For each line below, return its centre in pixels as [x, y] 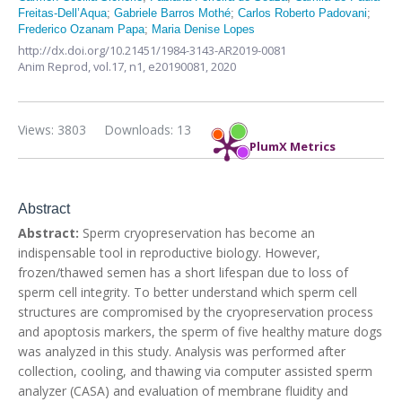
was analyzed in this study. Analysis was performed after [182, 351]
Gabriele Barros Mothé [172, 13]
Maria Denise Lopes [203, 29]
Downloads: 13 [148, 130]
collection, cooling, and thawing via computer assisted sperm [195, 371]
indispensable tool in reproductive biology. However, [169, 253]
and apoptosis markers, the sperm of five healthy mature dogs [200, 332]
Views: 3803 [52, 130]
